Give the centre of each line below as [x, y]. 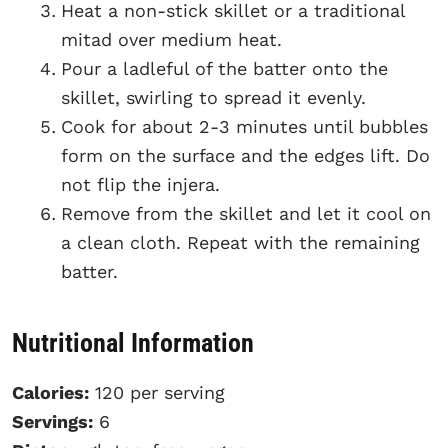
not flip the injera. [140, 184]
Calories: [50, 392]
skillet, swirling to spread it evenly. [213, 97]
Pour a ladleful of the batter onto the [224, 68]
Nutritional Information [133, 342]
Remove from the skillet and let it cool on [246, 213]
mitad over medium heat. [171, 39]
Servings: [52, 421]
